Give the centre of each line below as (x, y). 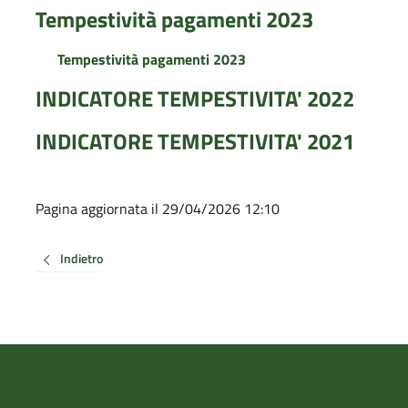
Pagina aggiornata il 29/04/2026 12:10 (157, 209)
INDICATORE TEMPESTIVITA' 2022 (194, 99)
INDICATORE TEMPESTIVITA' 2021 (194, 142)
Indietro (81, 259)
